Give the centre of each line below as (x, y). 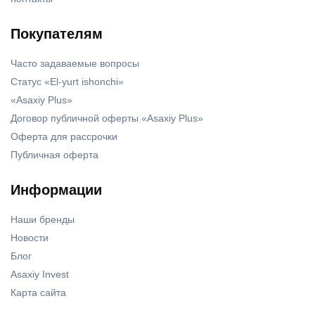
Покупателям (57, 34)
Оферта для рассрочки (64, 137)
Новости (30, 238)
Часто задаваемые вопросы (75, 64)
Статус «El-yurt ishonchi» (67, 82)
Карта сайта (38, 293)
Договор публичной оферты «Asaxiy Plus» (107, 118)
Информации (56, 190)
